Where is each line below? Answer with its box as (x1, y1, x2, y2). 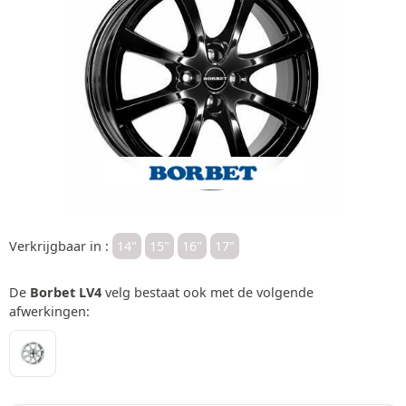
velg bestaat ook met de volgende (101, 283, 314, 301)
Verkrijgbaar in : (9, 237, 112, 255)
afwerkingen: (9, 302, 90, 320)
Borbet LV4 (30, 283, 101, 301)
